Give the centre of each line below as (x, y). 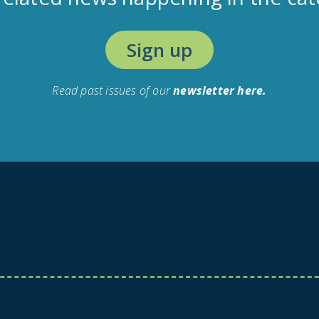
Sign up (159, 50)
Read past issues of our (113, 91)
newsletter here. (220, 91)
